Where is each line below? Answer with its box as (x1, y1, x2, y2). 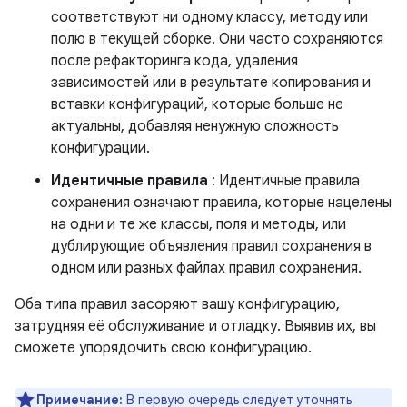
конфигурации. (51, 139, 150, 158)
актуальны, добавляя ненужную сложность (51, 117, 339, 136)
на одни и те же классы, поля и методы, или (51, 215, 346, 234)
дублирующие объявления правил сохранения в (51, 237, 372, 256)
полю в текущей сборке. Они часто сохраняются (51, 30, 383, 49)
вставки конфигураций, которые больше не (51, 95, 343, 114)
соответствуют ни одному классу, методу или (51, 8, 368, 27)
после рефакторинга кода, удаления (51, 52, 298, 71)
